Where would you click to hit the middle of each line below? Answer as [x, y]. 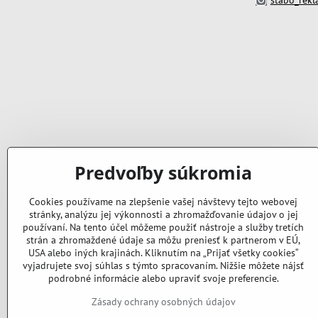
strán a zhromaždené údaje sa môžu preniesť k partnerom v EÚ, [163, 240]
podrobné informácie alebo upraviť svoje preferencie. [163, 278]
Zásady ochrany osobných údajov [163, 302]
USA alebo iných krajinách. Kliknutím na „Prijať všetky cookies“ [163, 253]
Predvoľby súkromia [163, 173]
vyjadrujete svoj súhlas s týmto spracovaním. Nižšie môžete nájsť [163, 265]
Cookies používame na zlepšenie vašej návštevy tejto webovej [163, 202]
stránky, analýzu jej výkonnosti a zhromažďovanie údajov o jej [163, 214]
